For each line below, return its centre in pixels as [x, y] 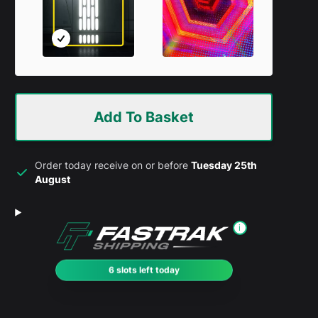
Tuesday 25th [224, 165]
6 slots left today [144, 271]
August [53, 179]
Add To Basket [144, 117]
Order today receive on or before [113, 165]
